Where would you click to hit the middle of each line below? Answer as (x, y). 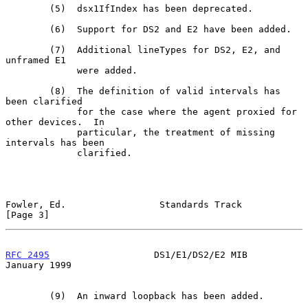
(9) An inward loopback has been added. (27, 296)
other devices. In (55, 122)
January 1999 (38, 265)
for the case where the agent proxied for (41, 111)
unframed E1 (36, 60)
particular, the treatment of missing (41, 132)
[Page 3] (27, 214)
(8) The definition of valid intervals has (27, 91)
